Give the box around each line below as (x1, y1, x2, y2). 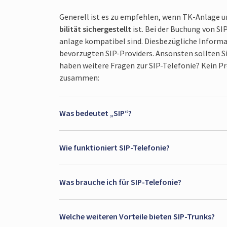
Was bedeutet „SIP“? (59, 108, 132, 119)
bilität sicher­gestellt (59, 24, 131, 34)
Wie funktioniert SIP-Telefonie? (59, 142, 170, 153)
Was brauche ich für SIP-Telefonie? (59, 177, 181, 187)
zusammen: (59, 72, 99, 83)
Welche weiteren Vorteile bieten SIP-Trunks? (59, 211, 215, 222)
